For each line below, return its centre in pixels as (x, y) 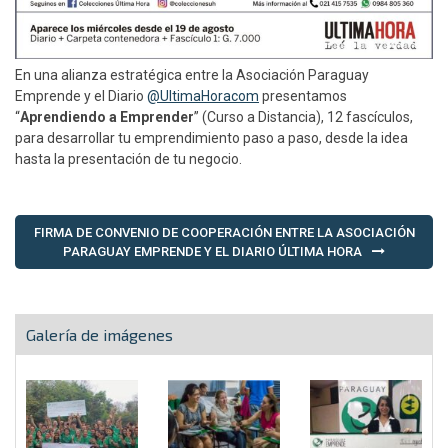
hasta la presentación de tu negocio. (128, 158)
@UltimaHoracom (203, 95)
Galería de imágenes (99, 334)
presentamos (303, 95)
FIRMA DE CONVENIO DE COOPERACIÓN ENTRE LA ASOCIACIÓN (224, 232)
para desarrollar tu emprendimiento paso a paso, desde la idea (211, 137)
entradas (65, 290)
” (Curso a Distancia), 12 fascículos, (303, 116)
